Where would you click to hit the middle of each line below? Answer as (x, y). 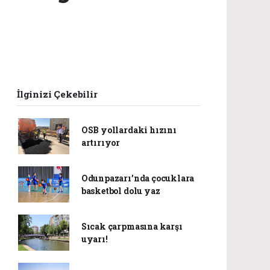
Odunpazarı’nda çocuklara (138, 178)
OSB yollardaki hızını (129, 130)
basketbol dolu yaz (121, 191)
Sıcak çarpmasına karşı (132, 226)
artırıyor (101, 143)
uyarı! (94, 239)
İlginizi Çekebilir (57, 94)
